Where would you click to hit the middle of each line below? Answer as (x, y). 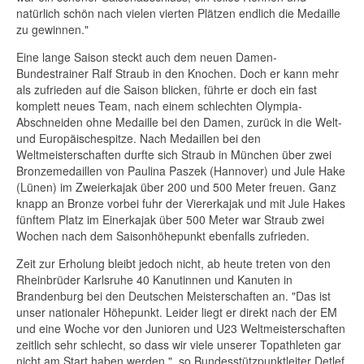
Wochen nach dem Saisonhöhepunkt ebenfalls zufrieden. (163, 235)
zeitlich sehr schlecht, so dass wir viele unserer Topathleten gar (179, 344)
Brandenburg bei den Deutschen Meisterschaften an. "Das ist (173, 295)
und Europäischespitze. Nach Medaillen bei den (139, 138)
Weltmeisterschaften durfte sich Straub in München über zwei (174, 154)
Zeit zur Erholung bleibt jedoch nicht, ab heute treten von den (173, 263)
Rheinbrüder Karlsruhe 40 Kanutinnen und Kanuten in (154, 279)
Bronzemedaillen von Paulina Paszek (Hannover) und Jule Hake (181, 170)
